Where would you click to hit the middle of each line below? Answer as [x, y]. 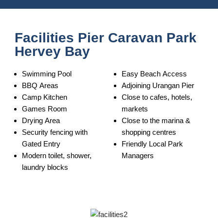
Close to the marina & [156, 121]
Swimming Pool [47, 74]
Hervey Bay [52, 52]
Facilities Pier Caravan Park [106, 38]
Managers [138, 156]
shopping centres [149, 132]
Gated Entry [41, 144]
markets [135, 109]
